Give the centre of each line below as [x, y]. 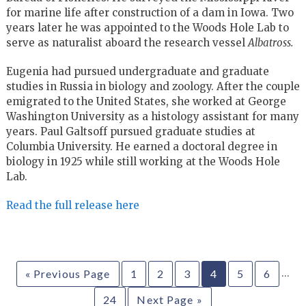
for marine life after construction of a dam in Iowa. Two [150, 12]
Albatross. [272, 42]
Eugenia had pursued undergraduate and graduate [137, 71]
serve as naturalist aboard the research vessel [127, 42]
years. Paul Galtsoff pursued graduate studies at [130, 131]
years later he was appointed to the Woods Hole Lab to [147, 27]
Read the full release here [72, 205]
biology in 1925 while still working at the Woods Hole [143, 161]
